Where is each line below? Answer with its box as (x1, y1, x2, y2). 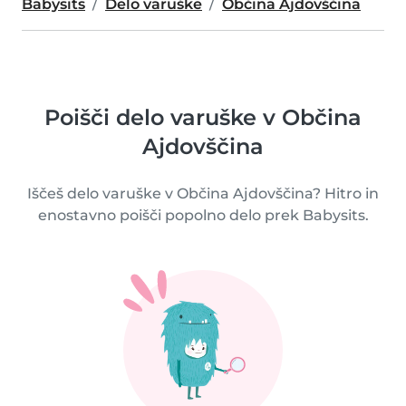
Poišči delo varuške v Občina (44, 103, 362, 130)
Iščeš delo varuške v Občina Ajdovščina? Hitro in (27, 184, 379, 202)
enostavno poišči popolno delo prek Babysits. (37, 206, 369, 224)
